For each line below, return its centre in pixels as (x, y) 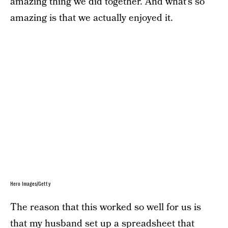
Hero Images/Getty (31, 184)
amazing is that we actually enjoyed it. (92, 18)
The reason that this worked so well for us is (106, 207)
